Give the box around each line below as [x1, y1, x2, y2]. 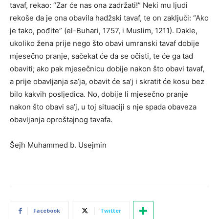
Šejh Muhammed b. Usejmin [10, 140, 107, 150]
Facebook [33, 207, 60, 214]
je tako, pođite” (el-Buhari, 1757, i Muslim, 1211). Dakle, [10, 26, 197, 35]
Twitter [100, 207, 121, 214]
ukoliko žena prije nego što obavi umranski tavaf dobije [10, 39, 199, 48]
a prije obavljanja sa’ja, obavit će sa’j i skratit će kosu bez [10, 77, 204, 86]
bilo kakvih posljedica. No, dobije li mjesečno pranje [10, 89, 188, 99]
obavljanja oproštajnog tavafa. [10, 115, 112, 124]
